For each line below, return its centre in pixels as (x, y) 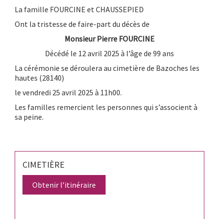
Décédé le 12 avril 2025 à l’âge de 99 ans (109, 53)
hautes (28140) (39, 77)
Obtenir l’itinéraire (64, 185)
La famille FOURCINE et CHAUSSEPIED (79, 9)
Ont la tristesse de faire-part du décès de (82, 24)
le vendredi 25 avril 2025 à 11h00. (68, 92)
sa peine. (29, 117)
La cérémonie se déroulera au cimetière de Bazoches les (107, 68)
